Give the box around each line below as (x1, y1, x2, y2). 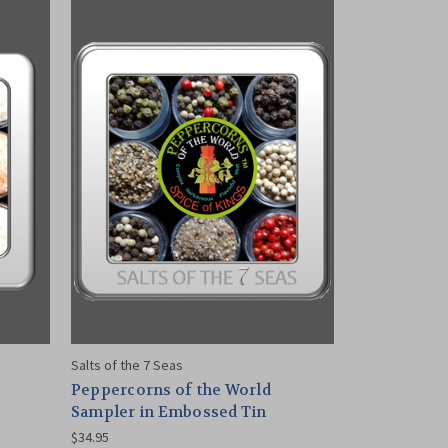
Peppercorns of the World (70, 379, 271, 400)
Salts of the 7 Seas (70, 355, 183, 374)
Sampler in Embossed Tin (70, 401, 267, 422)
